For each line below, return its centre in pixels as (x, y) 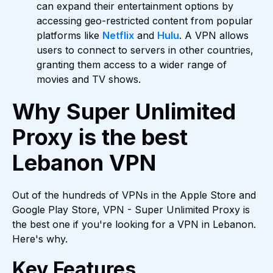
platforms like (69, 36)
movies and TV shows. (89, 80)
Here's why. (40, 239)
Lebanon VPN (84, 163)
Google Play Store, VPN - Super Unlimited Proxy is (131, 210)
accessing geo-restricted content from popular (145, 21)
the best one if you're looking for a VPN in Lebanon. (134, 225)
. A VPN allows (214, 36)
